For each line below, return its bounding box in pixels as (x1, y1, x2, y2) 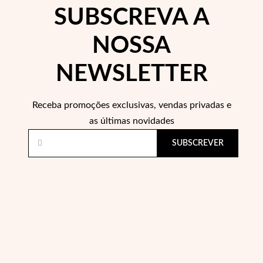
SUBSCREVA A (53, 6, 210, 29)
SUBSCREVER (172, 139, 224, 147)
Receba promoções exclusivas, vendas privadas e (32, 100, 231, 110)
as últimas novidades (89, 116, 174, 126)
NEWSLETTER (55, 62, 208, 86)
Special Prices (80, 149, 130, 157)
